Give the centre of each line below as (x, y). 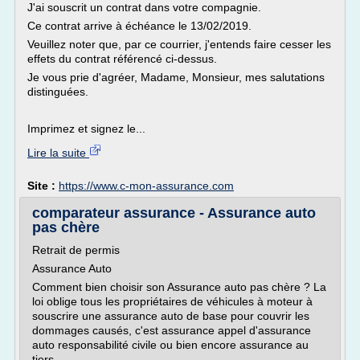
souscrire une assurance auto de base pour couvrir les (171, 316)
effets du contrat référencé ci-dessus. (122, 59)
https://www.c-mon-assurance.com (146, 186)
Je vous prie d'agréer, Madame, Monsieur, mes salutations (176, 77)
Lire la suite (58, 153)
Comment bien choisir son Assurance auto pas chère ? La (179, 287)
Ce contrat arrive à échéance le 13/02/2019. (139, 26)
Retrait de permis (76, 250)
